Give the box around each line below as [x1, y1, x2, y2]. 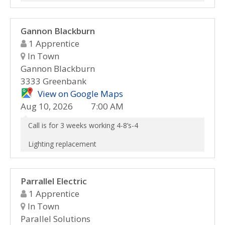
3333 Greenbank [21, 75, 86, 87]
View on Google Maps [38, 88, 123, 99]
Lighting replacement [28, 139, 96, 149]
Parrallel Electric [21, 175, 87, 187]
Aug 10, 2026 [21, 100, 73, 112]
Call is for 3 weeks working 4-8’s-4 [28, 121, 138, 130]
